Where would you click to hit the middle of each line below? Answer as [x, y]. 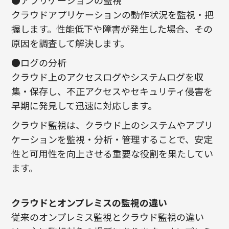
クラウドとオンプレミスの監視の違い [89, 203]
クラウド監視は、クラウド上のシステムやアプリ [112, 125]
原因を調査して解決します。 [71, 43]
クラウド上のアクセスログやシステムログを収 [108, 77]
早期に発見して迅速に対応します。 [84, 106]
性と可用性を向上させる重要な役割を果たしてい [112, 154]
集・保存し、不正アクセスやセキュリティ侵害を [112, 91]
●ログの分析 [39, 63]
